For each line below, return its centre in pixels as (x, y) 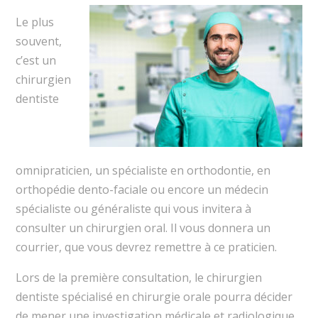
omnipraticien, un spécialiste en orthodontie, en (143, 171)
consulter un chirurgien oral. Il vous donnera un (143, 228)
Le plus (34, 22)
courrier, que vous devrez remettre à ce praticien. (146, 247)
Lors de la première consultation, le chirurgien (138, 278)
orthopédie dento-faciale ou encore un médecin (142, 190)
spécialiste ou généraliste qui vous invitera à (133, 209)
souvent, (38, 42)
